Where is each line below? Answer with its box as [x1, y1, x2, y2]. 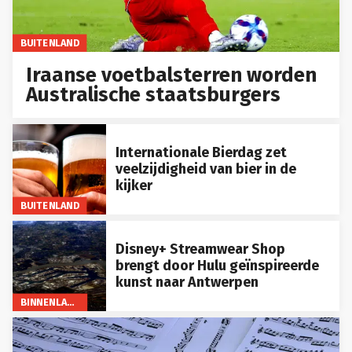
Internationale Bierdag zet [115, 144, 287, 162]
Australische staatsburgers [26, 82, 281, 108]
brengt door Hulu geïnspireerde [115, 257, 319, 275]
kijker [115, 177, 152, 195]
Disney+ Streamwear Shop [115, 240, 285, 258]
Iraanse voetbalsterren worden [26, 63, 317, 88]
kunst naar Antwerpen [115, 273, 258, 291]
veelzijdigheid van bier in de [115, 160, 296, 178]
